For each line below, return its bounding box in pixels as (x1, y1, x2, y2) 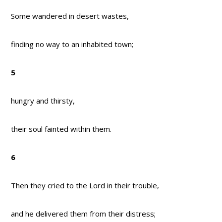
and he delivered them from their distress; (11, 209, 156, 219)
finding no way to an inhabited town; (11, 39, 134, 50)
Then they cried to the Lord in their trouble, (11, 180, 160, 191)
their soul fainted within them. (11, 124, 112, 134)
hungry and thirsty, (11, 96, 75, 106)
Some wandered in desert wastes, (11, 11, 129, 21)
